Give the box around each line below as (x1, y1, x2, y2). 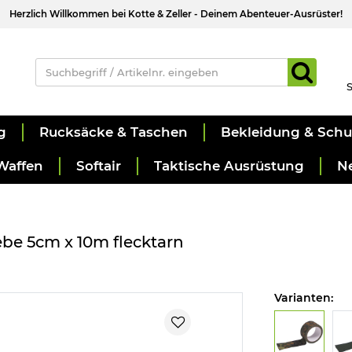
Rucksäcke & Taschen (39, 124, 188, 141)
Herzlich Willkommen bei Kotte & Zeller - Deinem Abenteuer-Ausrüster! (9, 9, 343, 20)
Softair (76, 158, 121, 174)
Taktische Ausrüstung (154, 158, 304, 174)
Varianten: (273, 291, 333, 306)
